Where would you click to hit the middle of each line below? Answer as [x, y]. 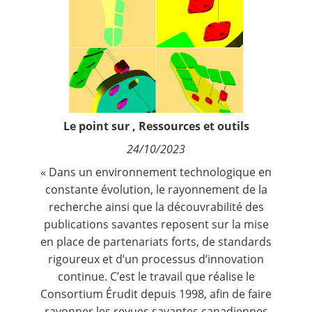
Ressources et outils [194, 126]
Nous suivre [49, 52]
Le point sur [96, 126]
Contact [38, 11]
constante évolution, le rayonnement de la [156, 189]
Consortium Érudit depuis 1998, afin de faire [156, 294]
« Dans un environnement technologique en [156, 172]
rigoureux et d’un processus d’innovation [156, 259]
